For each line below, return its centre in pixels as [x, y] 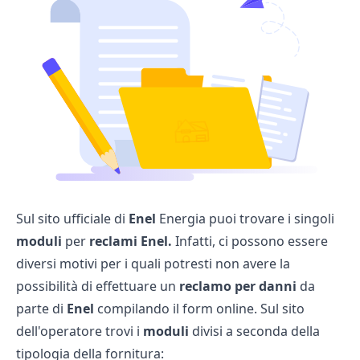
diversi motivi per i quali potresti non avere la [153, 263]
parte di [41, 308]
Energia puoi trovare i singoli [245, 218]
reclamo [205, 286]
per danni [266, 286]
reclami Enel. [131, 241]
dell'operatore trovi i [80, 331]
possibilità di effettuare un [98, 286]
